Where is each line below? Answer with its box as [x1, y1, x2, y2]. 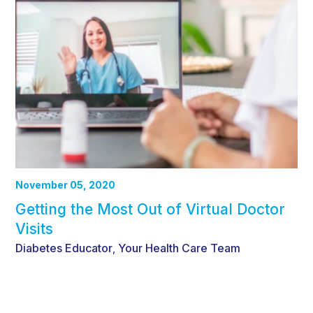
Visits [15, 220, 53, 238]
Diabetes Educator [15, 241, 112, 256]
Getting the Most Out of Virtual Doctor [15, 201, 285, 219]
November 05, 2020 [15, 179, 115, 191]
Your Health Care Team [118, 241, 240, 256]
